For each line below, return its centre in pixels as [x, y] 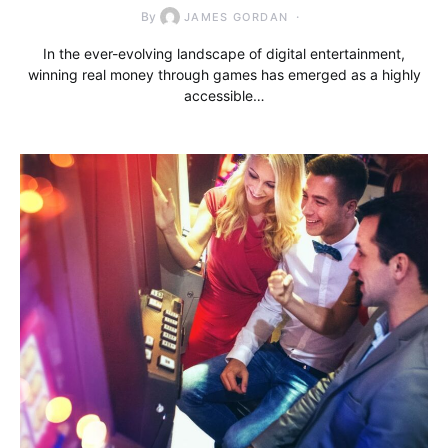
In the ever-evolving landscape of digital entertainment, [224, 54]
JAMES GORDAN [236, 17]
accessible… [224, 96]
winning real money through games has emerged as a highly [224, 75]
